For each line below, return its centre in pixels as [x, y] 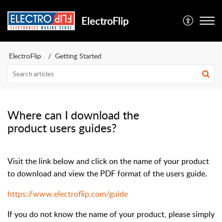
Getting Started [78, 56]
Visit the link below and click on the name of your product [108, 161]
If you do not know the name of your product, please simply [111, 214]
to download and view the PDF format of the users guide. [107, 173]
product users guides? [62, 128]
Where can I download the [73, 115]
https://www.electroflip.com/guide [68, 194]
